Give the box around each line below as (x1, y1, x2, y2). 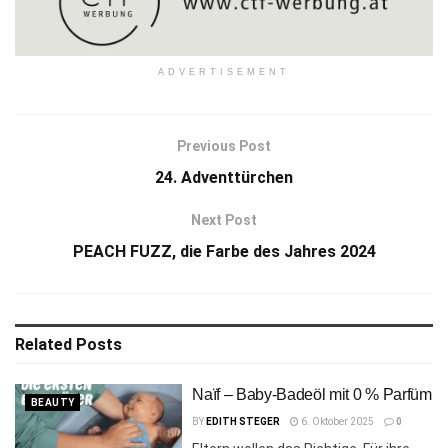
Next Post (191, 211, 257, 228)
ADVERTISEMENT (158, 66, 290, 77)
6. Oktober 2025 (299, 415, 375, 427)
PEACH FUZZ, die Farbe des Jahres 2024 (72, 241, 376, 261)
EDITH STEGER (206, 415, 281, 427)
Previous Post (177, 137, 271, 154)
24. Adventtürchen (155, 167, 293, 187)
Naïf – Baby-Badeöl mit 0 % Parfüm (192, 385, 432, 403)
